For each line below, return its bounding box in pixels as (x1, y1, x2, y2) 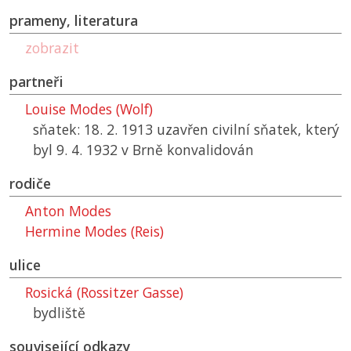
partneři (9, 72, 63, 92)
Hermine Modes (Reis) (25, 222, 164, 241)
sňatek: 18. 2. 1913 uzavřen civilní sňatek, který (33, 120, 339, 139)
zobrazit (25, 38, 79, 58)
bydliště (33, 303, 85, 323)
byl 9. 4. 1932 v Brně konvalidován (33, 140, 254, 160)
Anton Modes (25, 201, 111, 221)
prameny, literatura (9, 11, 138, 31)
